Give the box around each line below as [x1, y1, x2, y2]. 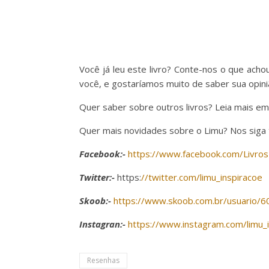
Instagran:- [79, 218, 125, 230]
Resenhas [87, 255, 119, 265]
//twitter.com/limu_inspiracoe [141, 171, 262, 183]
